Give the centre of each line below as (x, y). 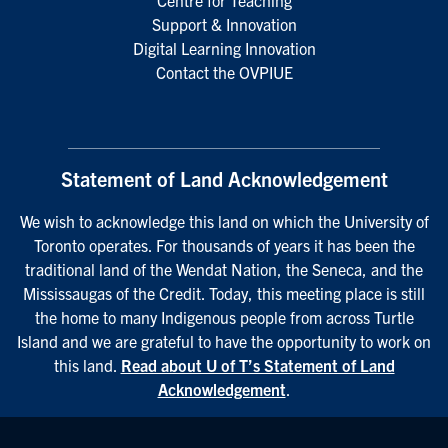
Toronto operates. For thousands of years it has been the (224, 245)
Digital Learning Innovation (224, 48)
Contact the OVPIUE (224, 72)
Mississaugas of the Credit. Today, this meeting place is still (224, 293)
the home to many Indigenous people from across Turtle (224, 317)
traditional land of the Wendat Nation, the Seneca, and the (224, 269)
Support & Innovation (224, 24)
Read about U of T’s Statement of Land (257, 365)
